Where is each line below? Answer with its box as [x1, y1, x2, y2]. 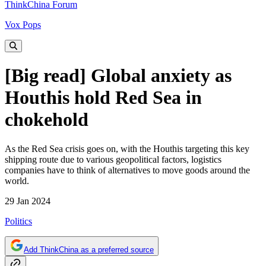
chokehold [5, 109, 88, 131]
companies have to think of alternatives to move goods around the [5, 164, 250, 175]
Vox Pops [5, 20, 41, 30]
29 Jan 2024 [5, 195, 50, 206]
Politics [5, 216, 32, 226]
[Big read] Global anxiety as [5, 65, 232, 87]
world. [5, 175, 29, 186]
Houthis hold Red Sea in [5, 87, 202, 109]
